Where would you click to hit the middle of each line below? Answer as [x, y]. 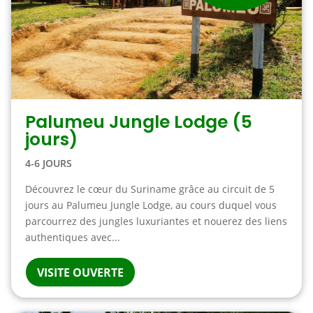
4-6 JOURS [48, 163]
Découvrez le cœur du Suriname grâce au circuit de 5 [150, 189]
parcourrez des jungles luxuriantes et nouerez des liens [156, 221]
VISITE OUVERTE [80, 272]
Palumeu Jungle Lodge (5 [138, 122]
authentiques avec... [72, 237]
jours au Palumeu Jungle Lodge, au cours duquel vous [151, 205]
